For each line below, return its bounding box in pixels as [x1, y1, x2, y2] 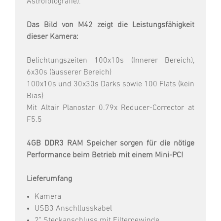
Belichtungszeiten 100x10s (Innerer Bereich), [27, 57, 194, 65]
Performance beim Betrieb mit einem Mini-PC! [27, 151, 183, 160]
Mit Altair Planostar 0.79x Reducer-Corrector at [27, 104, 194, 112]
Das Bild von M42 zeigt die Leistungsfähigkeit [27, 21, 194, 30]
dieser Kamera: [27, 33, 78, 41]
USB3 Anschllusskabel [35, 205, 112, 213]
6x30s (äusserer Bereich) [27, 69, 111, 77]
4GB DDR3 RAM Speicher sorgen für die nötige [27, 140, 194, 148]
